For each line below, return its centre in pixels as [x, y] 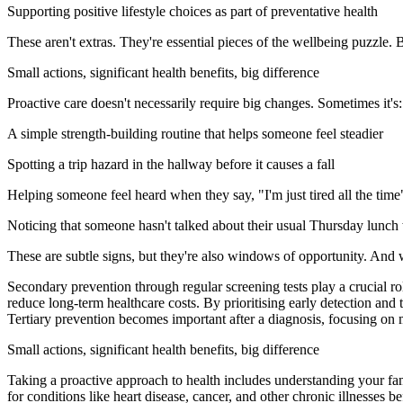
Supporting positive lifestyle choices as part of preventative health [193, 11]
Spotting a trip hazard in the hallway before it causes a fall [171, 164]
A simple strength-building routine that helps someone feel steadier [195, 133]
